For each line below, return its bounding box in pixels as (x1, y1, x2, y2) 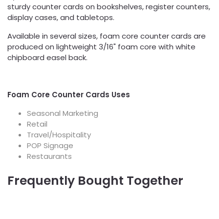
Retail (27, 119, 47, 129)
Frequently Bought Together (7, 172, 183, 189)
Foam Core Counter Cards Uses (7, 89, 130, 100)
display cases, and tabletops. (7, 12, 114, 22)
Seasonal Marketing (27, 108, 98, 118)
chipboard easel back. (7, 52, 88, 63)
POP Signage (27, 140, 73, 151)
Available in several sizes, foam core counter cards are (7, 31, 206, 41)
